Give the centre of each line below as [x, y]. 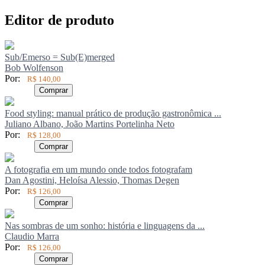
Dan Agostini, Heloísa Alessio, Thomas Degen [92, 180]
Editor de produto [59, 20]
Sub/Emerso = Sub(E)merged [60, 57]
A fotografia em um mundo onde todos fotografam [98, 169]
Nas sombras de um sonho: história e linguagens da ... [105, 225]
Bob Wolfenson [34, 67]
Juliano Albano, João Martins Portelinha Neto [90, 124]
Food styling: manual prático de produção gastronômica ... [113, 113]
